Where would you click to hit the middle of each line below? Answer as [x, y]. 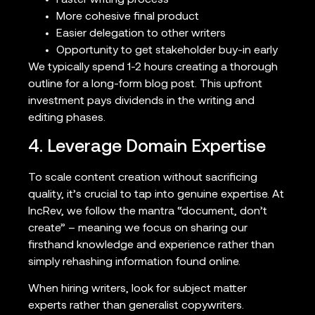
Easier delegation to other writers [141, 34]
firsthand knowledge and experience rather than [151, 245]
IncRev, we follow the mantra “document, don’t [148, 211]
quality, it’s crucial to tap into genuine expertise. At [156, 194]
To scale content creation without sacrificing [143, 178]
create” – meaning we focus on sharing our [138, 228]
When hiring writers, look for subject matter [137, 289]
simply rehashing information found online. [134, 262]
